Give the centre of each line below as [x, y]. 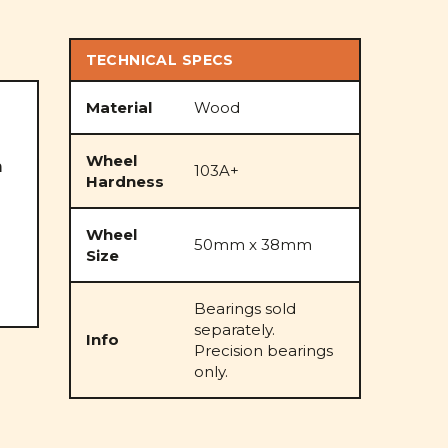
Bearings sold [244, 308]
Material [118, 107]
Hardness [124, 181]
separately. [234, 329]
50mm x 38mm [252, 244]
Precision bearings [263, 350]
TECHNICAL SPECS [159, 60]
